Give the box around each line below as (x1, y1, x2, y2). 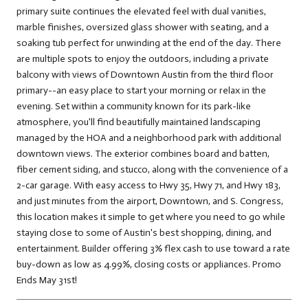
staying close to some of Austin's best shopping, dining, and (16, 226, 272, 239)
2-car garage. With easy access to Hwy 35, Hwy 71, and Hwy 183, (16, 179, 280, 191)
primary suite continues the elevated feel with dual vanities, (16, 5, 266, 17)
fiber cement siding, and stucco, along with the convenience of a (16, 163, 288, 175)
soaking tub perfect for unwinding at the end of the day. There (16, 36, 281, 49)
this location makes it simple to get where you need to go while (16, 210, 285, 223)
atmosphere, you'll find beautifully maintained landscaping (16, 115, 261, 128)
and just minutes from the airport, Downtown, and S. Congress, (16, 195, 283, 207)
